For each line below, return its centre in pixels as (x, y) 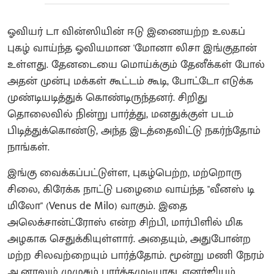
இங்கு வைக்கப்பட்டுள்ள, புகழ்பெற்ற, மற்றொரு (124, 173)
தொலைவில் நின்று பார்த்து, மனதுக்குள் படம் (120, 114)
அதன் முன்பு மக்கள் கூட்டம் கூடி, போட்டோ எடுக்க (130, 81)
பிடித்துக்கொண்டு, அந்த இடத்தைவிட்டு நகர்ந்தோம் (134, 131)
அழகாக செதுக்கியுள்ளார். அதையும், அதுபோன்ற (129, 239)
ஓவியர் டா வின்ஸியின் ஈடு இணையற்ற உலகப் (126, 31)
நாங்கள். (28, 147)
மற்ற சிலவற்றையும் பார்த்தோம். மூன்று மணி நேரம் (136, 255)
